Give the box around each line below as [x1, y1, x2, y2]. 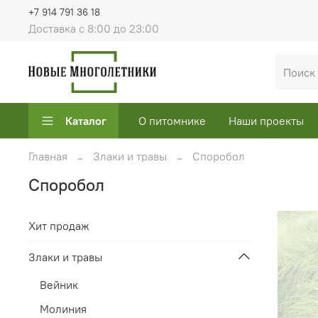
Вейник [40, 277, 78, 292]
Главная [28, 149, 67, 164]
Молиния [40, 301, 87, 316]
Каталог [65, 113, 106, 128]
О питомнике [138, 113, 206, 128]
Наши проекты [229, 113, 304, 128]
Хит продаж [28, 218, 89, 233]
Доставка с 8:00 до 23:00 [28, 21, 159, 35]
